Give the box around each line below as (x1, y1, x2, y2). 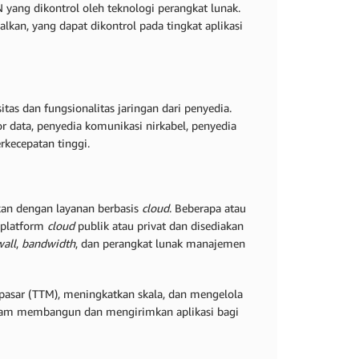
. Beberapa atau (169, 200, 246, 215)
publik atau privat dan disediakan (75, 218, 244, 232)
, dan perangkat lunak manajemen (75, 236, 245, 250)
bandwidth (22, 236, 75, 250)
